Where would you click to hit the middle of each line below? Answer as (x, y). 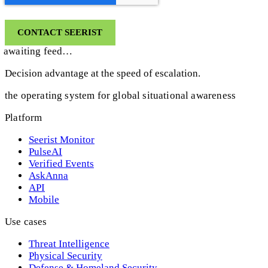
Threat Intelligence (69, 243)
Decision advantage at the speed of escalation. (103, 73)
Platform (24, 117)
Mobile (44, 199)
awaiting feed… (38, 51)
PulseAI (45, 151)
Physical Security (66, 255)
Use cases (26, 221)
